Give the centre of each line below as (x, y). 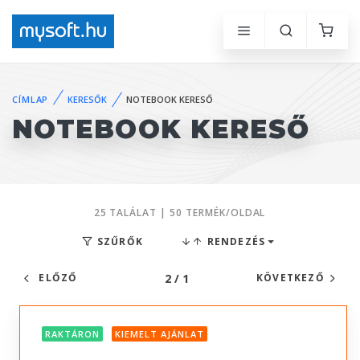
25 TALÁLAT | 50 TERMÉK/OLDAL (180, 213)
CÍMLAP (31, 99)
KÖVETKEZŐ (290, 278)
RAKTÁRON (72, 334)
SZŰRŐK (119, 241)
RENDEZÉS (235, 241)
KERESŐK (88, 99)
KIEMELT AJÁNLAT (160, 334)
